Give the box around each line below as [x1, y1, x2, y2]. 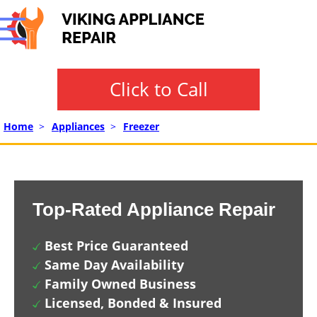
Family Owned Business [45, 275, 196, 292]
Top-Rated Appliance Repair [33, 199, 275, 220]
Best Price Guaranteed [45, 237, 188, 254]
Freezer [123, 120, 159, 133]
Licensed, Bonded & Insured [45, 294, 221, 311]
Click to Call [109, 76, 208, 102]
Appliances [52, 120, 105, 133]
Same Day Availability [45, 256, 184, 273]
